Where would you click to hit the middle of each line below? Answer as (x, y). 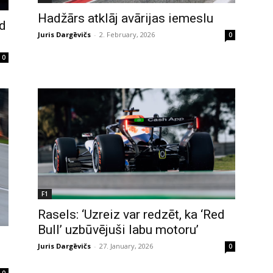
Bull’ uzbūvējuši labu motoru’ (118, 230)
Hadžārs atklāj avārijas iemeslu (126, 18)
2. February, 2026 (127, 34)
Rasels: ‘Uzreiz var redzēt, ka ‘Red (131, 215)
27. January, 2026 (126, 246)
